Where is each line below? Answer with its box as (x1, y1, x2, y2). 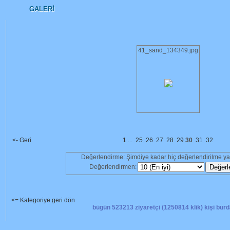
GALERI (29, 5, 54, 13)
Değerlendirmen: (89, 163, 137, 170)
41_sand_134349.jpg (138, 47, 198, 54)
